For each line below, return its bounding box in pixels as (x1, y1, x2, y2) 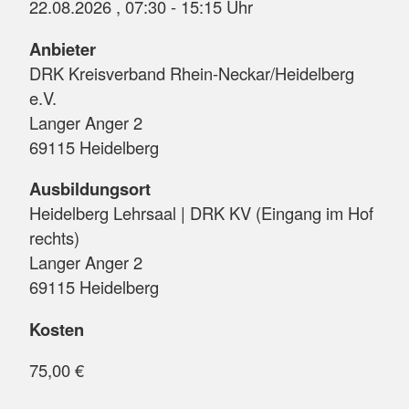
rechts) (29, 225, 79, 250)
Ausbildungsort (29, 176, 151, 202)
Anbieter (29, 36, 96, 61)
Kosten (29, 316, 84, 341)
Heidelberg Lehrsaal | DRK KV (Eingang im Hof (29, 201, 373, 225)
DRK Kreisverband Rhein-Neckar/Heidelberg (29, 60, 354, 85)
